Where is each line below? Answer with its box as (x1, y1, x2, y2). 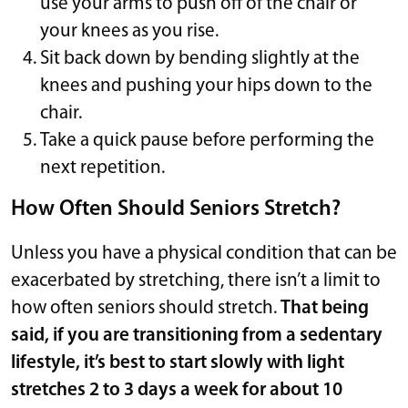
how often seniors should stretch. (11, 298, 280, 318)
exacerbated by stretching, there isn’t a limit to (11, 270, 381, 291)
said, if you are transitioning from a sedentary (11, 325, 382, 345)
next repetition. (40, 158, 165, 178)
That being (280, 298, 369, 318)
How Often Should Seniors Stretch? (11, 198, 341, 220)
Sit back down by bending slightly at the (40, 48, 360, 68)
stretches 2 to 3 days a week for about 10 (11, 380, 342, 400)
